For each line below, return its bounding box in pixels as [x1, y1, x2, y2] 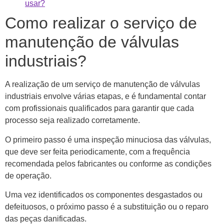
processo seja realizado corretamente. [5, 116, 142, 125]
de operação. [5, 171, 51, 180]
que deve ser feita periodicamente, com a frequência [5, 147, 190, 156]
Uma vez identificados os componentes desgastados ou [5, 190, 202, 199]
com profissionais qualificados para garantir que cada [5, 104, 194, 113]
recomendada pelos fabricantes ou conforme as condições [5, 159, 211, 168]
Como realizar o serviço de [5, 14, 197, 32]
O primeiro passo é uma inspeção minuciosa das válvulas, [5, 135, 211, 144]
